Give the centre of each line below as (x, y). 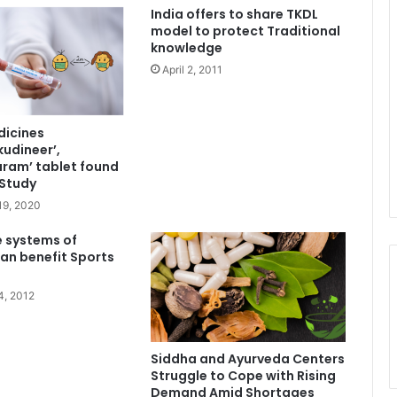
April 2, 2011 (192, 70)
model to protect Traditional (245, 31)
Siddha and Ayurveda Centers (247, 359)
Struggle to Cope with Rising (243, 376)
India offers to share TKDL (234, 15)
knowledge (186, 48)
